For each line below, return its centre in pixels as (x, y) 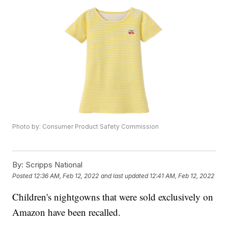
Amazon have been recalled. (67, 212)
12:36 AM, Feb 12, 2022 (66, 176)
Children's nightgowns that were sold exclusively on (113, 197)
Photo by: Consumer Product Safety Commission (86, 127)
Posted (23, 176)
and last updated (125, 176)
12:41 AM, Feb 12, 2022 (182, 176)
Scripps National (53, 165)
